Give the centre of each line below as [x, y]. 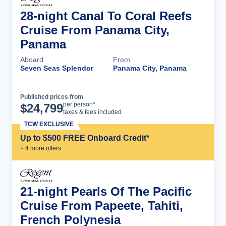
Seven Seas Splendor [57, 68]
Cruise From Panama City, [95, 30]
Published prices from [52, 97]
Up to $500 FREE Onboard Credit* [85, 138]
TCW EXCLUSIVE [49, 124]
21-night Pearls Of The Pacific [106, 191]
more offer [43, 148]
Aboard [32, 59]
